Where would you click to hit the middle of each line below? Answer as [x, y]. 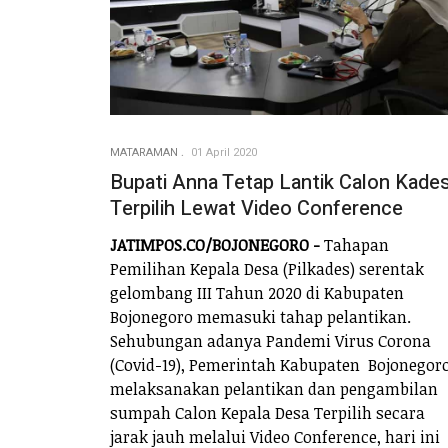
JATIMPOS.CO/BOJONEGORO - [215, 245]
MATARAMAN [144, 152]
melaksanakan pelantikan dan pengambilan [274, 389]
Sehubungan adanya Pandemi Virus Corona [270, 341]
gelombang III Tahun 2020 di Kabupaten [257, 293]
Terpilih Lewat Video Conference [256, 208]
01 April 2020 [224, 152]
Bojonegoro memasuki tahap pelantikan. [260, 317]
